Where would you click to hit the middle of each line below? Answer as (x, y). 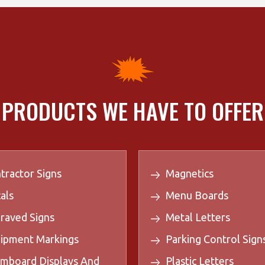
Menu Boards (197, 195)
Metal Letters (198, 217)
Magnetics (190, 174)
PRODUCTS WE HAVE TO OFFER (132, 111)
